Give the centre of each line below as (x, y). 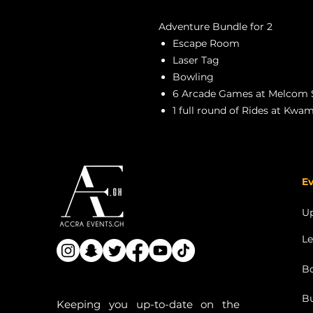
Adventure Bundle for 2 (216, 26)
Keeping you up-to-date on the (148, 304)
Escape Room (206, 43)
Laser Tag (196, 60)
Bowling (193, 77)
